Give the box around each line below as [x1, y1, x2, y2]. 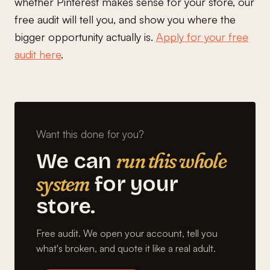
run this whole [116, 146, 227, 174]
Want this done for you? [36, 127, 144, 140]
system [36, 169, 90, 196]
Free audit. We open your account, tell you [36, 227, 218, 239]
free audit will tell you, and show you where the [14, 12, 236, 26]
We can [36, 148, 116, 174]
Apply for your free [156, 30, 248, 43]
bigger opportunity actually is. [14, 30, 156, 43]
